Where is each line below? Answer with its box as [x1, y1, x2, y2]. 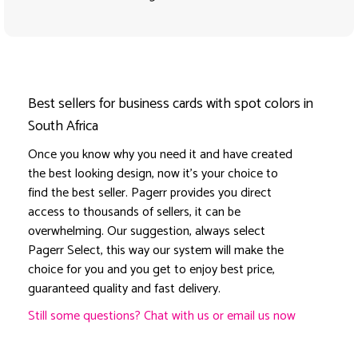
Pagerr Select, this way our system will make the [28, 240, 284, 262]
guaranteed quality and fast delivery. [28, 278, 221, 300]
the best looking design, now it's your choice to [28, 163, 278, 185]
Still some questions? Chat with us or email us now [28, 305, 296, 328]
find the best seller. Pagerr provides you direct [28, 182, 272, 205]
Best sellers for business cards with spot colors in [28, 92, 313, 117]
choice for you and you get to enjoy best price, [28, 259, 275, 281]
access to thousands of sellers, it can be [28, 201, 241, 224]
